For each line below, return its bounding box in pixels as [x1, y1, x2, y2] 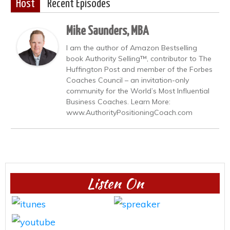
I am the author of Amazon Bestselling [66, 43, 197, 52]
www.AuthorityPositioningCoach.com [66, 107, 193, 117]
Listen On [86, 172, 144, 194]
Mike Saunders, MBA [66, 25, 148, 37]
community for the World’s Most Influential [66, 86, 209, 95]
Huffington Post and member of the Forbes [66, 64, 213, 74]
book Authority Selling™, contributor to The [66, 53, 212, 63]
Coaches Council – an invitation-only [66, 75, 189, 85]
